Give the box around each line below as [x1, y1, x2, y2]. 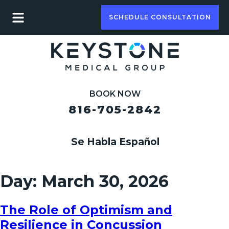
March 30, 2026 [41, 171, 169, 192]
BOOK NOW [89, 88, 141, 99]
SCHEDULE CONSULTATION [108, 13, 211, 21]
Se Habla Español [71, 135, 159, 148]
